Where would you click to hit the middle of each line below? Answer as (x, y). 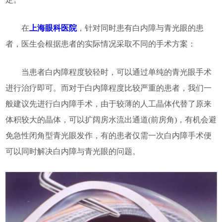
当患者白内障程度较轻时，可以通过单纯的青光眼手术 (108, 72)
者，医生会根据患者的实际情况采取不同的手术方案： (100, 44)
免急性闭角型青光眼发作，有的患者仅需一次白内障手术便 (108, 136)
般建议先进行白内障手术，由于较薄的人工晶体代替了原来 (108, 104)
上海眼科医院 (53, 28)
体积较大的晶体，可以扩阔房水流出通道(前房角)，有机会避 (111, 120)
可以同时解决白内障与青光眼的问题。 (73, 152)
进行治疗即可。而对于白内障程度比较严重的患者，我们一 (108, 88)
